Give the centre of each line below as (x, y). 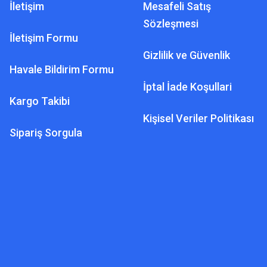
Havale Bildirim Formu (62, 69)
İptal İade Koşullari (187, 87)
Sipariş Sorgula (46, 133)
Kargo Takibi (40, 101)
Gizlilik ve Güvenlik (187, 55)
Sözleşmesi (171, 24)
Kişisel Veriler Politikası (198, 118)
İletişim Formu (44, 38)
